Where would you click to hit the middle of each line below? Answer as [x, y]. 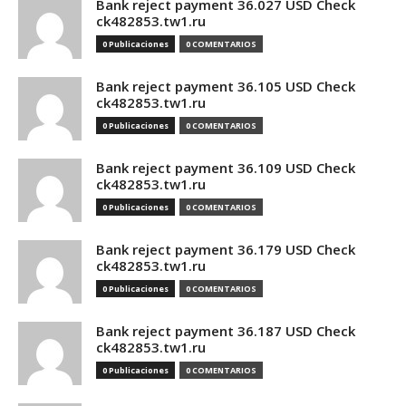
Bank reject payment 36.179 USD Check [226, 249]
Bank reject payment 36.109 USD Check [226, 168]
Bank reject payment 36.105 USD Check [226, 86]
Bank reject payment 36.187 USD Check [226, 331]
